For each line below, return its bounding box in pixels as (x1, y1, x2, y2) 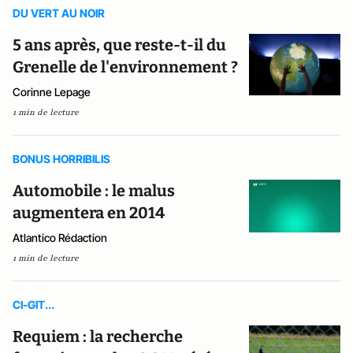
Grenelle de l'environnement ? (13, 58, 238, 76)
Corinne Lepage (13, 85, 91, 98)
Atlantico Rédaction (13, 231, 107, 244)
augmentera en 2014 (13, 203, 165, 222)
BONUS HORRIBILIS (13, 152, 110, 165)
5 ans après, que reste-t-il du (13, 35, 226, 54)
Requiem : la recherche (13, 327, 183, 346)
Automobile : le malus (13, 181, 175, 200)
